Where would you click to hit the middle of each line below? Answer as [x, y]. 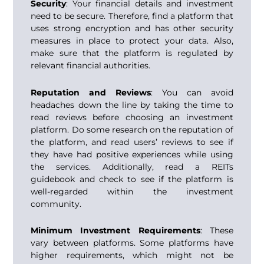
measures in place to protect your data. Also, [132, 41]
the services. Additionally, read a [121, 166]
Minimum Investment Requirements [115, 231]
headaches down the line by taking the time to [132, 105]
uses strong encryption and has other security [132, 29]
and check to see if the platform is [154, 179]
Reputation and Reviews [91, 92]
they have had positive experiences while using [132, 154]
